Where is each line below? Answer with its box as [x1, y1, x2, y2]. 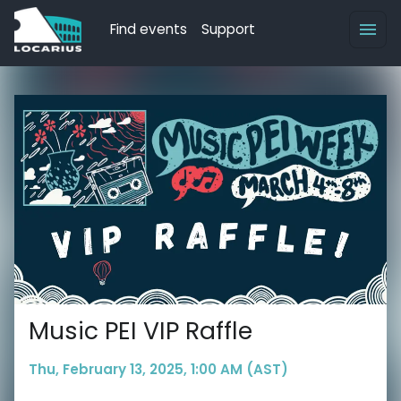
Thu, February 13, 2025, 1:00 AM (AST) [29, 359, 288, 379]
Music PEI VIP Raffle [29, 313, 252, 347]
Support [201, 20, 255, 38]
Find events [110, 20, 187, 38]
